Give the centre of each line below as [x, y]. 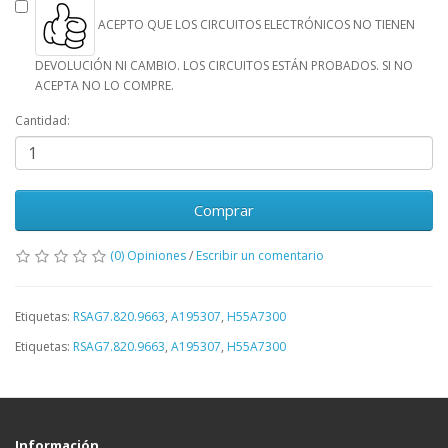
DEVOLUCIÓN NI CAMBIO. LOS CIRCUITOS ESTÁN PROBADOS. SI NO [224, 65]
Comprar [224, 209]
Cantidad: [42, 120]
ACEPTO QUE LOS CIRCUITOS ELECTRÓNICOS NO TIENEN [255, 25]
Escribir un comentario [260, 255]
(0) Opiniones [148, 255]
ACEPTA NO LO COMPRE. [104, 85]
